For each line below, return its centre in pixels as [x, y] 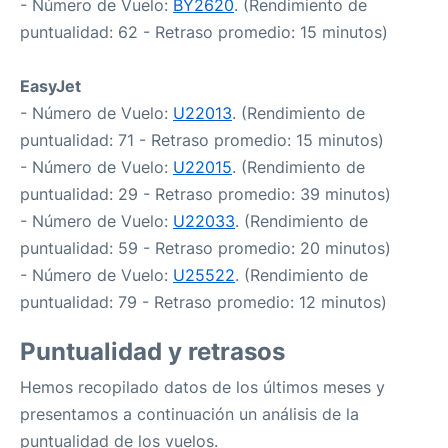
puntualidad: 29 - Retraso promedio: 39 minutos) [205, 194]
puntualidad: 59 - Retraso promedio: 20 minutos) [205, 248]
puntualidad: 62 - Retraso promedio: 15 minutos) [204, 32]
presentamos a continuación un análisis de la [189, 414]
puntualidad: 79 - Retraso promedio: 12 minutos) [203, 302]
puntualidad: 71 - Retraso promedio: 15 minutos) [202, 140]
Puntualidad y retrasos [152, 351]
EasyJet [50, 86]
